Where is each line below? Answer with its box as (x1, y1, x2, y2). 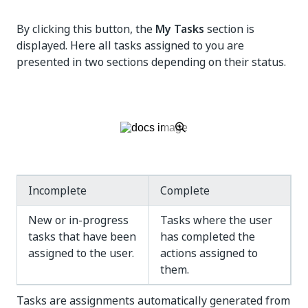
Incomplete (28, 182, 87, 199)
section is (204, 21, 254, 37)
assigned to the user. (28, 245, 134, 261)
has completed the (160, 228, 255, 245)
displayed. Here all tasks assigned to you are (16, 37, 244, 54)
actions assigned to (160, 245, 258, 261)
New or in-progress (28, 212, 129, 228)
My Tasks (155, 21, 204, 37)
